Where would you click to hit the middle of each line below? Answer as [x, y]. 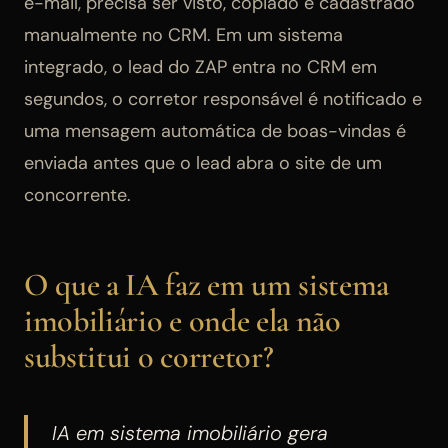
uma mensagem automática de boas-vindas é [215, 131]
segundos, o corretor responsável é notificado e [223, 99]
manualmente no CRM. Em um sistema [183, 35]
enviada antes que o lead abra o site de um [203, 163]
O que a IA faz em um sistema [207, 285]
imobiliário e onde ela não [182, 321]
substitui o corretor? [149, 357]
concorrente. [77, 195]
